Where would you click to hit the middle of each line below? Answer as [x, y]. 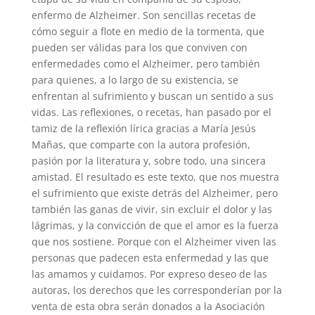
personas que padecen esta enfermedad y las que [150, 258]
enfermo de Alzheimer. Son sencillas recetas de [143, 15]
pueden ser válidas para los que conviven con [139, 48]
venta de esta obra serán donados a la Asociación [148, 307]
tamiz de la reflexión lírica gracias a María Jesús [143, 129]
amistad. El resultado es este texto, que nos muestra [155, 177]
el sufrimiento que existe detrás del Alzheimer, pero [154, 193]
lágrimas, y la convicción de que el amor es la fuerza [155, 226]
